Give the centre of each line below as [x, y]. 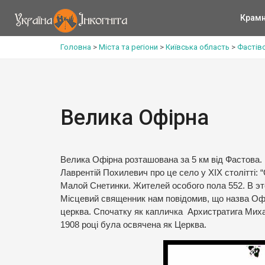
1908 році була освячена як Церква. [133, 225]
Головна [76, 47]
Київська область [198, 47]
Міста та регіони [128, 47]
